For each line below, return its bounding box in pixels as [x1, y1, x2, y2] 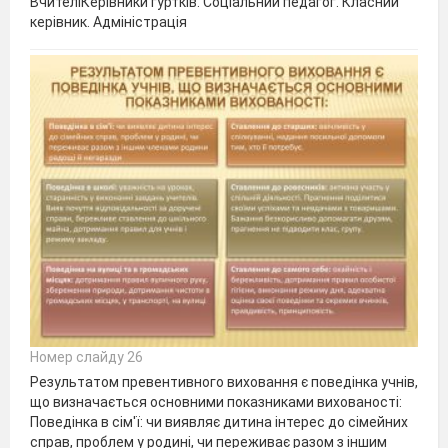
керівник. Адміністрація [30, 13, 187, 30]
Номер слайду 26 [30, 348, 143, 365]
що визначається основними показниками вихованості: [30, 393, 402, 410]
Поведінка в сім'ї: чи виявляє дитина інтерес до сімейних [30, 413, 408, 430]
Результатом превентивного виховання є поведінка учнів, [30, 373, 418, 390]
